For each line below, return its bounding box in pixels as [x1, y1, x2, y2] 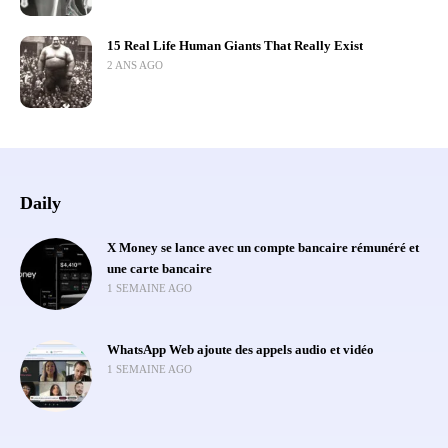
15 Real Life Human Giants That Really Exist [107, 38, 363, 53]
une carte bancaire [107, 261, 212, 276]
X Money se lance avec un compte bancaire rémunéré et [107, 240, 419, 255]
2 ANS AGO [107, 58, 165, 71]
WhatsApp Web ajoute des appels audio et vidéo [107, 342, 374, 357]
